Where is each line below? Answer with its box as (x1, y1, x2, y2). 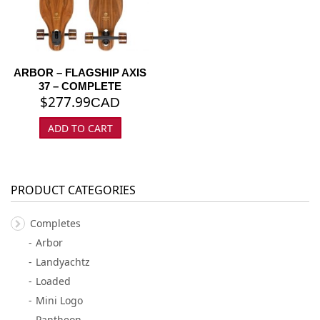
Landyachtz (36, 254, 90, 269)
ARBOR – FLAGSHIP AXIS (14, 66, 146, 79)
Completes (30, 216, 81, 230)
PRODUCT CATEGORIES (11, 181, 136, 198)
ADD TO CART (47, 121, 113, 135)
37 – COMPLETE (39, 79, 121, 92)
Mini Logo (36, 293, 83, 307)
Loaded (36, 274, 71, 288)
